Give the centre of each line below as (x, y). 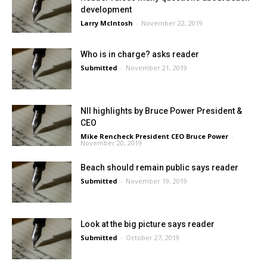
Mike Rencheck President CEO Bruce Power (154, 136)
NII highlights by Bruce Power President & (161, 111)
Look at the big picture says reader (148, 224)
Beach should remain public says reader (159, 167)
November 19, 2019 (156, 181)
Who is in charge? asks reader (140, 54)
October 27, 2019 (153, 237)
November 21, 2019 (156, 68)
